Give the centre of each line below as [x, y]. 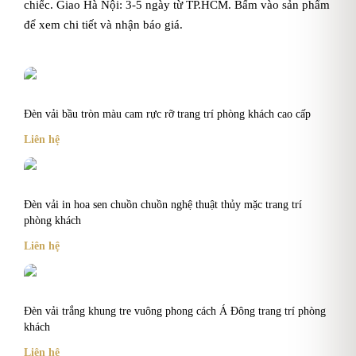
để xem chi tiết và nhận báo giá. [103, 24]
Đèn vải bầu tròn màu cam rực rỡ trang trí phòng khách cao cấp [167, 114]
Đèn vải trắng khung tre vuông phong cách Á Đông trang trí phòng [175, 311]
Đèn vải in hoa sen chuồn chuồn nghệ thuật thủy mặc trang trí [163, 204]
